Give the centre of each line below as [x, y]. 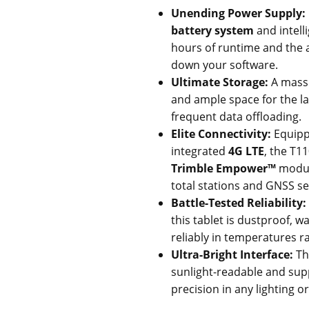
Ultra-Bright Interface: [232, 255]
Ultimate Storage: [220, 82]
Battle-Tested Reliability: [239, 203]
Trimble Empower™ [223, 168]
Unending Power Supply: [238, 13]
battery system [212, 30]
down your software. [225, 65]
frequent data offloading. [236, 117]
